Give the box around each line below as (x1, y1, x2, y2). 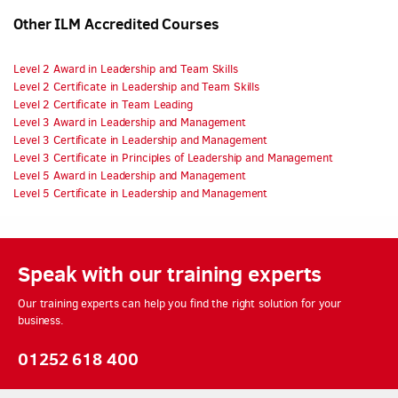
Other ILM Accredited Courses (13, 13, 219, 34)
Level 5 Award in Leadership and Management (13, 168, 246, 183)
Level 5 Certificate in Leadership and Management (13, 186, 268, 201)
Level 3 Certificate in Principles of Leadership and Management (13, 150, 333, 165)
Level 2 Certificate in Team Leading (13, 97, 193, 112)
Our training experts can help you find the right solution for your (18, 296, 342, 311)
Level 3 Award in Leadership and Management (13, 115, 246, 130)
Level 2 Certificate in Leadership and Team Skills (13, 79, 260, 94)
